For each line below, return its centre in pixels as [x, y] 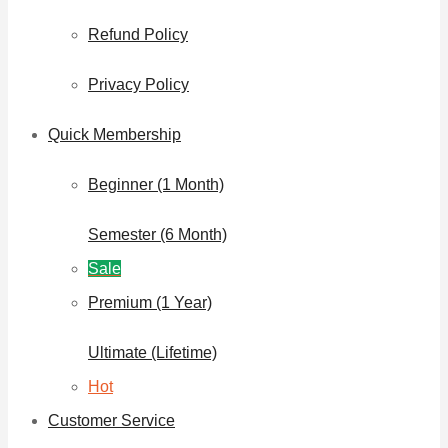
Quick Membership [114, 135]
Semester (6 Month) [157, 235]
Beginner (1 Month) [156, 185]
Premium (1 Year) [150, 303]
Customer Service [111, 421]
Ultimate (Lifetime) [152, 353]
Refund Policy [138, 35]
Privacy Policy [138, 85]
